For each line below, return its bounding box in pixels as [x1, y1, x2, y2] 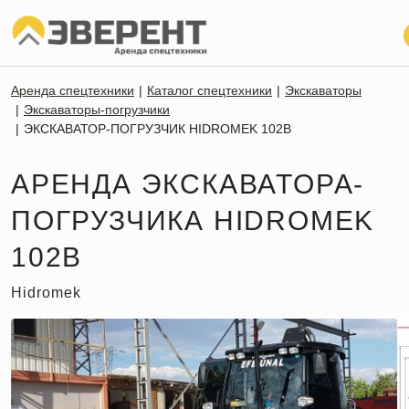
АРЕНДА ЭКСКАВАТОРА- [11, 169, 365, 199]
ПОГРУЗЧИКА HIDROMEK [11, 205, 375, 236]
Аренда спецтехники [11, 83, 134, 98]
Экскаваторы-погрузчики [24, 102, 170, 117]
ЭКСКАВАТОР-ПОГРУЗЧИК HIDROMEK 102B [24, 121, 291, 136]
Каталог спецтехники [147, 83, 272, 98]
